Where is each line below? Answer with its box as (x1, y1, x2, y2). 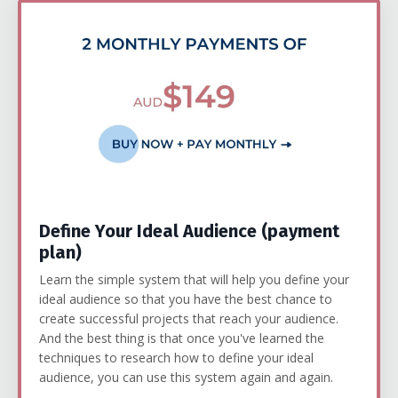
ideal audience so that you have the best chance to (39, 291, 332, 308)
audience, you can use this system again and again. (39, 369, 340, 386)
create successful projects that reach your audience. (39, 310, 342, 328)
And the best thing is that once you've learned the (39, 330, 324, 347)
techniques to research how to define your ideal (39, 349, 314, 367)
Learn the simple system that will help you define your (39, 271, 349, 289)
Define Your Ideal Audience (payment (39, 220, 339, 243)
